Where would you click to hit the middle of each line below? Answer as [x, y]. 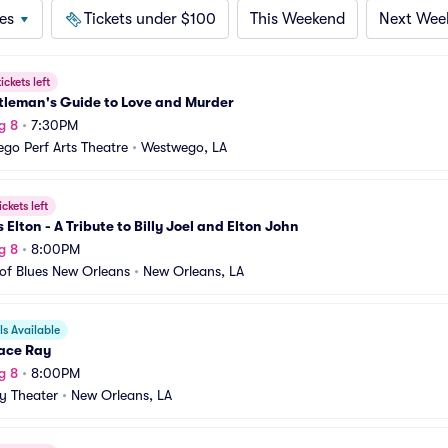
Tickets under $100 [150, 19]
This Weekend [297, 19]
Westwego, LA [184, 147]
